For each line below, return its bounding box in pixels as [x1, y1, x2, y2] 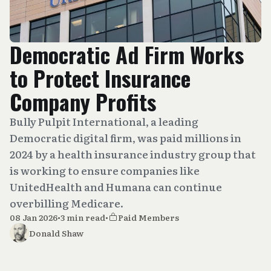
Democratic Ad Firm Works [10, 38, 244, 70]
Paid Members [118, 211, 179, 223]
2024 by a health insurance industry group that [10, 146, 256, 162]
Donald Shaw [29, 227, 83, 239]
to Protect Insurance [10, 62, 191, 94]
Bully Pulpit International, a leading [10, 114, 198, 129]
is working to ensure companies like [10, 163, 200, 178]
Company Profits [10, 85, 156, 117]
